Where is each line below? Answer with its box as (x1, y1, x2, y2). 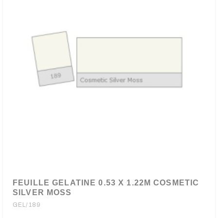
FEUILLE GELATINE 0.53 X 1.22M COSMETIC (13, 179, 200, 187)
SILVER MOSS (13, 188, 72, 197)
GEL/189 (13, 201, 41, 208)
